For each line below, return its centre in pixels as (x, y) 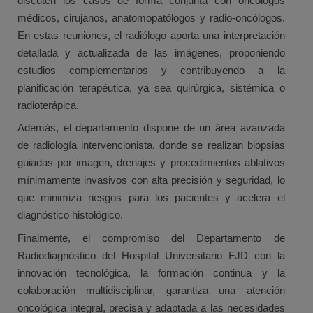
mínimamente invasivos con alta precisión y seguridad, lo (151, 180)
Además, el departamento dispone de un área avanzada (151, 128)
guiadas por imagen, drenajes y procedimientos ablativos (151, 163)
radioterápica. (48, 105)
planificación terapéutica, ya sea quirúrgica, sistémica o (151, 87)
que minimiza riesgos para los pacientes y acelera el (151, 198)
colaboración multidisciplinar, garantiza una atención (151, 291)
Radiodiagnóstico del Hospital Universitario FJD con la (151, 256)
